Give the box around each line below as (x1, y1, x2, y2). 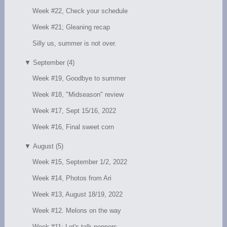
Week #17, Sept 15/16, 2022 (32, 106, 117, 115)
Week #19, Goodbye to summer (32, 74, 126, 82)
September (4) (33, 58, 75, 66)
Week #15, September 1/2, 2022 (32, 158, 128, 166)
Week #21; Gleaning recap (32, 23, 110, 31)
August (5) (33, 142, 64, 150)
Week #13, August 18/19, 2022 (32, 190, 123, 198)
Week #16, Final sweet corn (32, 123, 115, 131)
